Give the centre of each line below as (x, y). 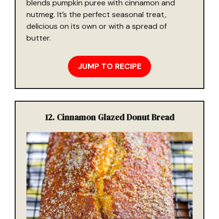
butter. (39, 38)
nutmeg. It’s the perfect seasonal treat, (96, 14)
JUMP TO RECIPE (109, 66)
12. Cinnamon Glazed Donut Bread (109, 117)
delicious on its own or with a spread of (97, 26)
